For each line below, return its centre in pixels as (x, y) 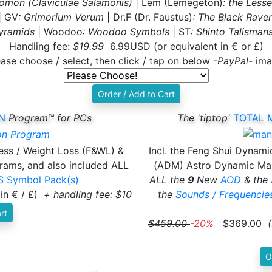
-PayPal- (233, 60)
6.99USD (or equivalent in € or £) (185, 46)
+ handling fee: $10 (87, 194)
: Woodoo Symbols (126, 31)
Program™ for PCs (48, 117)
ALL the (168, 179)
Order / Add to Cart (136, 93)
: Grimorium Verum (61, 17)
